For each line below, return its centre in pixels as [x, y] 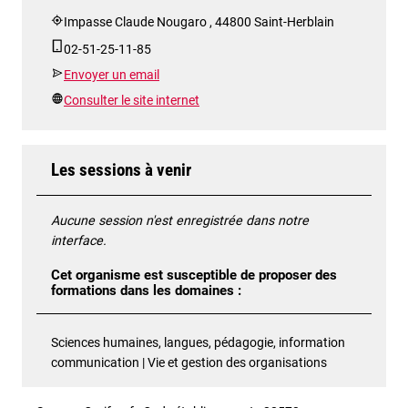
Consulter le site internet [132, 100]
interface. [79, 240]
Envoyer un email [112, 74]
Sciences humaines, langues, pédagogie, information [198, 342]
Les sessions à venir [121, 169]
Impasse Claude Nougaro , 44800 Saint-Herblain [199, 22]
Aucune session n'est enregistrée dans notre [180, 220]
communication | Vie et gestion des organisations [189, 362]
